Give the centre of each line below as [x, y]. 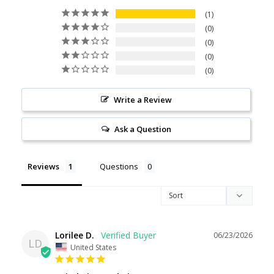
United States [93, 247]
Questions [119, 167]
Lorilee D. [75, 235]
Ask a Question [143, 129]
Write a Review [143, 100]
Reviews [43, 167]
